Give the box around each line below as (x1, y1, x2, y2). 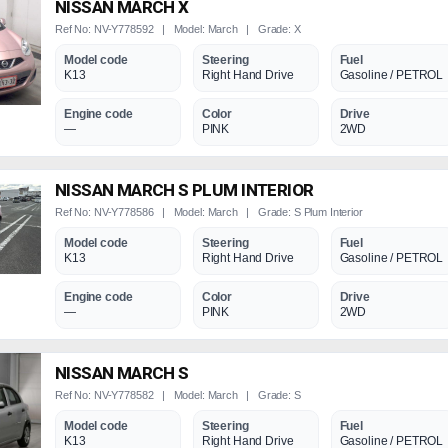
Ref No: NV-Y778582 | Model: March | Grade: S (55, 389, 301, 401)
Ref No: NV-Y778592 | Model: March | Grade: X (55, 23, 301, 35)
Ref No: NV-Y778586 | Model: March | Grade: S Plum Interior (55, 206, 363, 218)
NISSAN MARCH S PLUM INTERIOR (55, 180, 314, 200)
